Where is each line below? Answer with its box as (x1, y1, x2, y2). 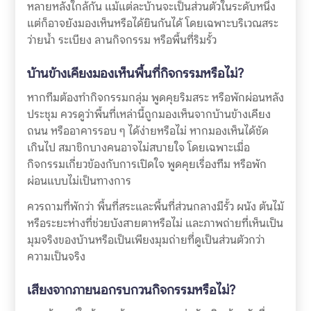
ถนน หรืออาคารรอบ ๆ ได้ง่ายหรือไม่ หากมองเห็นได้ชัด (26, 123, 269, 138)
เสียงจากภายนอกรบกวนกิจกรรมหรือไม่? (26, 281, 235, 298)
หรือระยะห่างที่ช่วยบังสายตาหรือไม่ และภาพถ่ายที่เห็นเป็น (26, 215, 283, 230)
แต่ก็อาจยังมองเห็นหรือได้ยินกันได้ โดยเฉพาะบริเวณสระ (26, 15, 278, 31)
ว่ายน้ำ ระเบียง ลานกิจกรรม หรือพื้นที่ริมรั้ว (26, 32, 217, 47)
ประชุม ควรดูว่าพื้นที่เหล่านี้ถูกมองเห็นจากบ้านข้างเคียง (26, 106, 271, 121)
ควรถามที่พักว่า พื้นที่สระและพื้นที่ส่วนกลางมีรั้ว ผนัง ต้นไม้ (26, 199, 284, 214)
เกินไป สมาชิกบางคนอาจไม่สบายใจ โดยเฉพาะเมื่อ (26, 140, 250, 155)
